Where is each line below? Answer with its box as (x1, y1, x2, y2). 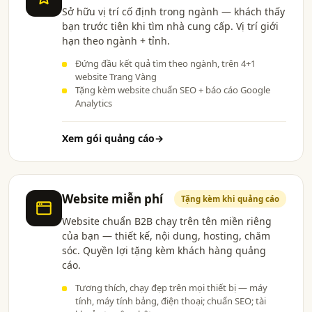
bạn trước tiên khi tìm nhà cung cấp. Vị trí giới (62, 19, 279, 33)
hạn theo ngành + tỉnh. (62, 34, 170, 47)
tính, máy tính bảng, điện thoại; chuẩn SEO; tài (75, 295, 266, 307)
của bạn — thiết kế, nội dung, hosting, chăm (62, 229, 270, 242)
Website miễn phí (62, 190, 163, 207)
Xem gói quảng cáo (62, 132, 155, 145)
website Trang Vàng (75, 70, 157, 83)
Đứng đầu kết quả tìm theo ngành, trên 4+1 (75, 57, 256, 70)
